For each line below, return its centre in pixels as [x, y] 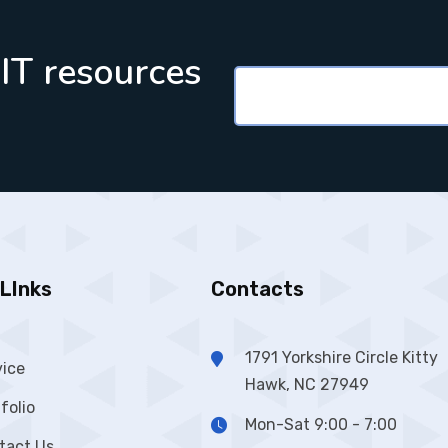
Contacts [257, 289]
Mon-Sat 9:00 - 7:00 [320, 424]
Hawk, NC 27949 [306, 384]
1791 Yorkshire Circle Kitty [341, 357]
